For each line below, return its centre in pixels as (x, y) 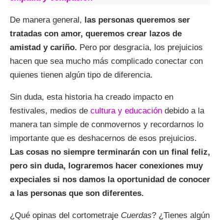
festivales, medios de (50, 110)
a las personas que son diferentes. (77, 193)
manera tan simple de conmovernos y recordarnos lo (107, 124)
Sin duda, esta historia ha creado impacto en (92, 97)
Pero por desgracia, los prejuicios (140, 47)
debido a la (183, 110)
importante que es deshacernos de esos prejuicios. (103, 138)
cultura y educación (126, 110)
